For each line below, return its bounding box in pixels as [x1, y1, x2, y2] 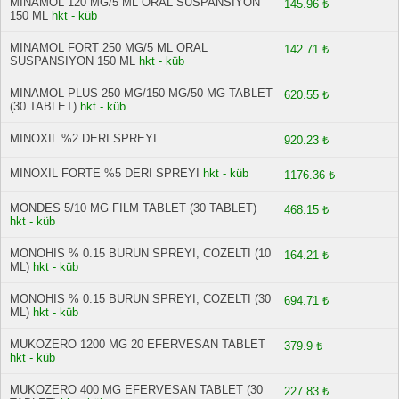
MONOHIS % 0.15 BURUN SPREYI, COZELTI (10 [10, 247, 271, 260]
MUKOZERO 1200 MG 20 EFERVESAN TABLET [10, 338, 265, 351]
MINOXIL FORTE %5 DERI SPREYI [10, 167, 199, 180]
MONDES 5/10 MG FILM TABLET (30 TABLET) [10, 201, 256, 215]
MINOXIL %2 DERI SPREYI [10, 132, 157, 145]
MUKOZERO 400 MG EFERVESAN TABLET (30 [10, 383, 263, 396]
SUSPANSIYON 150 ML [10, 54, 135, 68]
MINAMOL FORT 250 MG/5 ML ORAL [10, 41, 208, 54]
